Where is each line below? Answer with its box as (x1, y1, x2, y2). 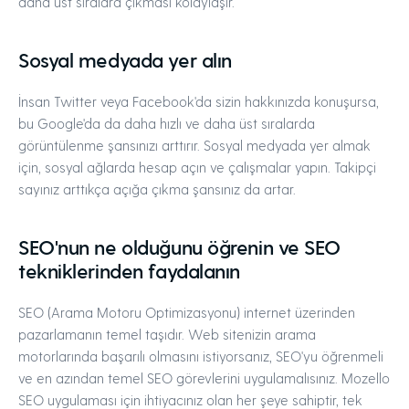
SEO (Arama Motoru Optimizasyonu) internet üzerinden (18, 304, 355, 320)
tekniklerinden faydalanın (18, 258, 240, 282)
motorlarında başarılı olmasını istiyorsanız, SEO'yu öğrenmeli (18, 348, 383, 364)
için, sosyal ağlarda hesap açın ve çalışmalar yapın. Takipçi (18, 159, 376, 175)
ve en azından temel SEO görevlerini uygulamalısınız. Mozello (18, 370, 390, 386)
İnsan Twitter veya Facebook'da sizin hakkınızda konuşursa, (18, 93, 379, 110)
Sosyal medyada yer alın (18, 47, 232, 71)
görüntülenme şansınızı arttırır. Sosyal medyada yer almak (18, 137, 371, 153)
